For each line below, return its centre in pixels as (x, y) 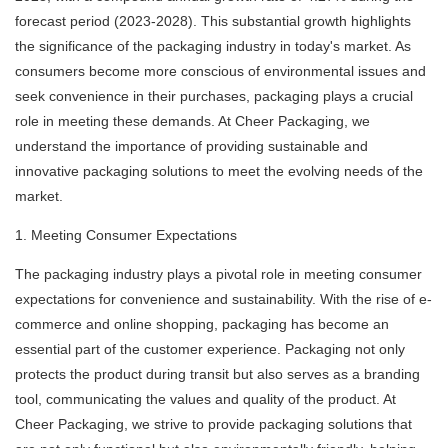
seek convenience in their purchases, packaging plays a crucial (214, 96)
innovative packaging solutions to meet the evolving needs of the (219, 171)
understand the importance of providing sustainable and (191, 146)
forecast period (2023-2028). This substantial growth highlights (213, 21)
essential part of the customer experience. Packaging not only (210, 349)
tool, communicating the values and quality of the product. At (205, 399)
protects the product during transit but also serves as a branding (217, 374)
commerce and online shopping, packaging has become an (202, 324)
